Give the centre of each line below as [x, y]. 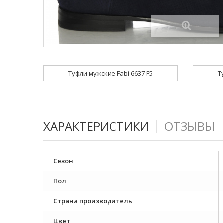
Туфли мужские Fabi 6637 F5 [111, 73]
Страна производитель [93, 201]
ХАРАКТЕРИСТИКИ [96, 126]
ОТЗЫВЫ [189, 126]
